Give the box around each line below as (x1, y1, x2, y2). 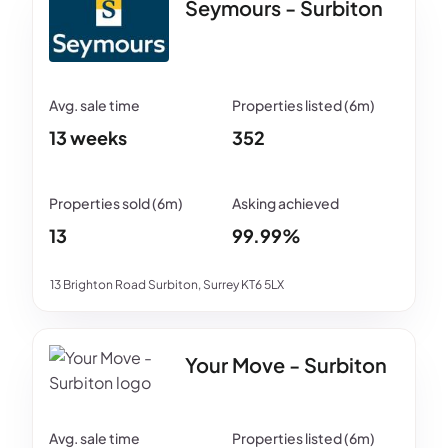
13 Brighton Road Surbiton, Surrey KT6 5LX (50, 277, 284, 293)
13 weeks (49, 126, 127, 150)
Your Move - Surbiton (185, 352, 387, 378)
